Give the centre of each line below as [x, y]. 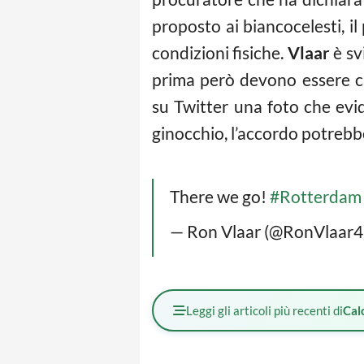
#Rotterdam [316, 196]
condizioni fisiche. [220, 52]
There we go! [220, 196]
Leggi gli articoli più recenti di [264, 310]
